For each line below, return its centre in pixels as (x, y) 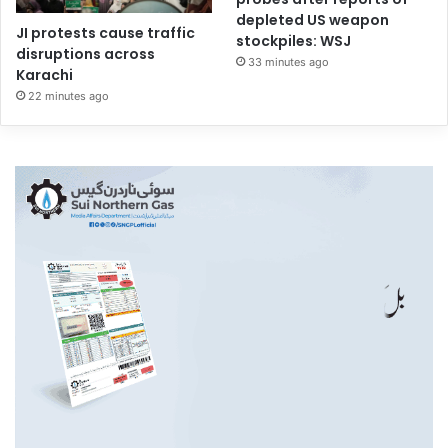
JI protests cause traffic (105, 32)
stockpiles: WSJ (294, 41)
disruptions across (85, 53)
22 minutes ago (68, 95)
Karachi (44, 74)
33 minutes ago (289, 62)
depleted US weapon (313, 20)
